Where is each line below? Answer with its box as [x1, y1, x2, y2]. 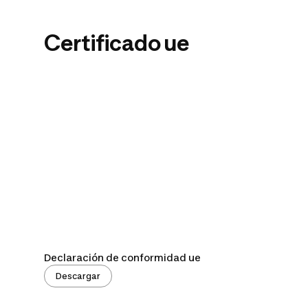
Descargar [56, 271, 100, 282]
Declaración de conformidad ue [44, 252, 201, 264]
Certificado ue [44, 29, 189, 56]
